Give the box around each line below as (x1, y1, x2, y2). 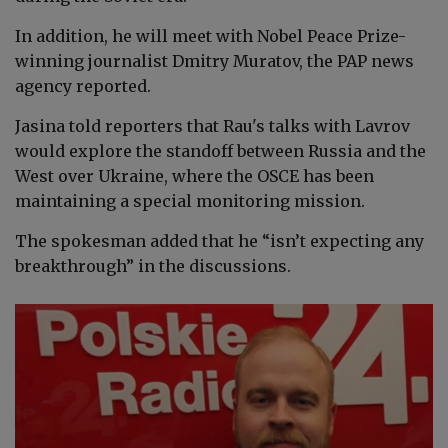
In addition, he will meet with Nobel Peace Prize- (15, 25, 406, 46)
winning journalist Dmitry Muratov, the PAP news (15, 50, 414, 71)
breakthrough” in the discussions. (15, 255, 291, 276)
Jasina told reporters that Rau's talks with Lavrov (15, 115, 410, 136)
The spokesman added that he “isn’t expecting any (15, 230, 424, 251)
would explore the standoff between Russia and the (15, 140, 426, 161)
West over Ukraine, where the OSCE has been (15, 165, 374, 186)
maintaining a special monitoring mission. (15, 190, 365, 211)
